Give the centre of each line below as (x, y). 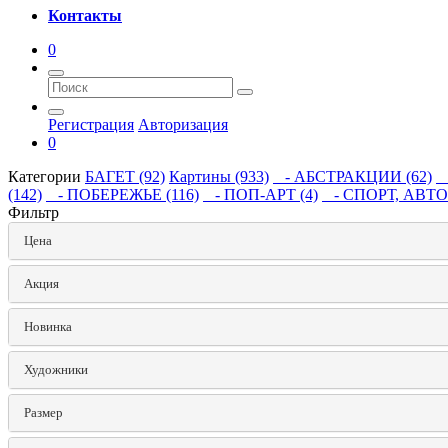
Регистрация (91, 124)
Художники (56, 369)
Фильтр (33, 212)
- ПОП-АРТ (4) (260, 194)
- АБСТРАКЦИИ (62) (352, 176)
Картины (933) (219, 176)
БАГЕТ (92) (125, 176)
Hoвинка (48, 326)
